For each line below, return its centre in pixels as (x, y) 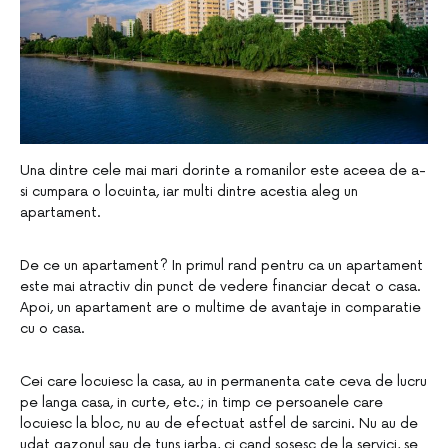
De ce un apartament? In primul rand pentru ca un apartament (221, 266)
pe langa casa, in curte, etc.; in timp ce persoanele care (201, 403)
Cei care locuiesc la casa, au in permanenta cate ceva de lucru (223, 382)
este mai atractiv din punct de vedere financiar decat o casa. (220, 287)
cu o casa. (52, 329)
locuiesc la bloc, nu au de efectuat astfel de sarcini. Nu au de (219, 424)
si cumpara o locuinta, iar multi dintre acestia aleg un (189, 192)
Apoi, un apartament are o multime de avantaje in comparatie (220, 308)
